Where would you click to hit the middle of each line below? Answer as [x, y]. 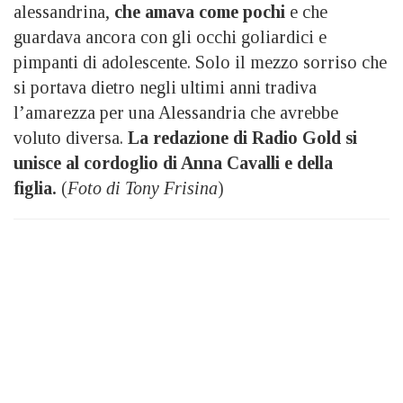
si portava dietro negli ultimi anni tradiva [165, 87]
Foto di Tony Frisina [143, 188]
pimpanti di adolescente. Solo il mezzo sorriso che [200, 62]
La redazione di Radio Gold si [242, 137]
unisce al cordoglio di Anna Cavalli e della [173, 162]
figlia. [37, 188]
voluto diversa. [71, 137]
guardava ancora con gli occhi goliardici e [170, 36]
